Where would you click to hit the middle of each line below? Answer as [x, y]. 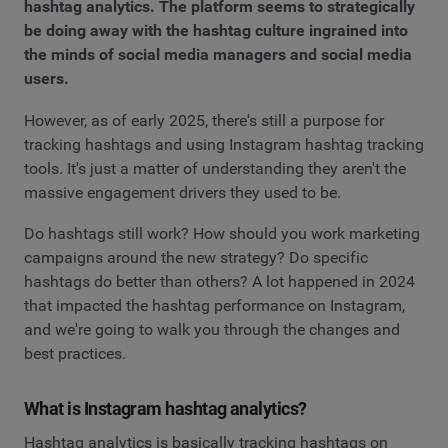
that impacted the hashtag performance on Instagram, [214, 306]
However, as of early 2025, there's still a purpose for [204, 120]
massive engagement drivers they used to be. [182, 192]
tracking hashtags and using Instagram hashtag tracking [224, 144]
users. [46, 79]
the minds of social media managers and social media [218, 55]
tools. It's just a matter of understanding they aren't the [215, 168]
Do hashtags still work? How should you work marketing [222, 234]
